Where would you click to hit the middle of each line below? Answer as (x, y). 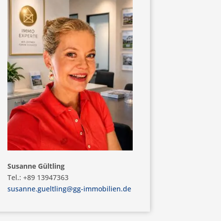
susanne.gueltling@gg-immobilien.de (69, 188)
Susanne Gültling (36, 166)
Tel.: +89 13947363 (38, 177)
